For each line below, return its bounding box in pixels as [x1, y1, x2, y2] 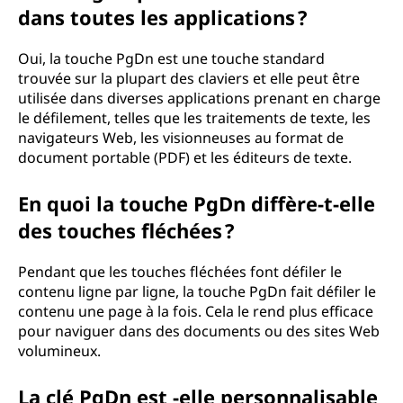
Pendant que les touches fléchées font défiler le [18, 262, 342, 282]
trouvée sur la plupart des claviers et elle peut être [18, 68, 360, 88]
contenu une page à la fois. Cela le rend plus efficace [18, 301, 373, 321]
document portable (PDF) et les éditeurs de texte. [18, 148, 352, 167]
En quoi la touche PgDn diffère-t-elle [18, 190, 375, 217]
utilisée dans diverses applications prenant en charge [18, 88, 381, 108]
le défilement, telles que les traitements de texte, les [18, 108, 371, 128]
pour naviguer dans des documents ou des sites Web [18, 321, 380, 341]
